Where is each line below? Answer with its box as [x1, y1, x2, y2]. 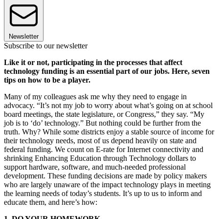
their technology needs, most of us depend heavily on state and [4, 136, 197, 145]
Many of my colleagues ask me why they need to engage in [4, 92, 187, 101]
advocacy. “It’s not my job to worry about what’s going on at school [4, 101, 213, 109]
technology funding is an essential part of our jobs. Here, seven [4, 66, 210, 75]
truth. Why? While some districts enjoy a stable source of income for [4, 127, 214, 136]
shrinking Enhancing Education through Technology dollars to [4, 153, 196, 162]
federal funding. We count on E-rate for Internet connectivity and [4, 145, 203, 153]
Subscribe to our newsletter [4, 41, 88, 50]
